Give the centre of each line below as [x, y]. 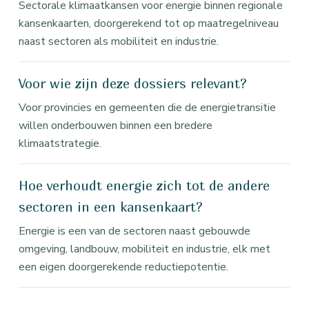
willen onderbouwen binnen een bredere [116, 126]
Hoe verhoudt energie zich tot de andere [144, 186]
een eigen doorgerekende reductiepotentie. [123, 267]
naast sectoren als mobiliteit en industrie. [119, 41]
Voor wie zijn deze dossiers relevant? [133, 83]
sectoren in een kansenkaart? [111, 207]
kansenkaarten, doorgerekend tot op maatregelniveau [149, 23]
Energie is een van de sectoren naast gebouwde [134, 231]
